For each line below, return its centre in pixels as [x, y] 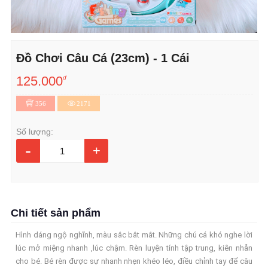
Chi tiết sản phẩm [55, 213]
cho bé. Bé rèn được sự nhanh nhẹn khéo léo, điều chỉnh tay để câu [134, 261]
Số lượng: [35, 132]
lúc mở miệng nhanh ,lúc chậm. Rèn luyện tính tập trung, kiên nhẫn [134, 248]
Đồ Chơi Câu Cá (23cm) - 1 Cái [103, 58]
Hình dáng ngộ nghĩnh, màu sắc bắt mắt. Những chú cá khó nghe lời [134, 235]
